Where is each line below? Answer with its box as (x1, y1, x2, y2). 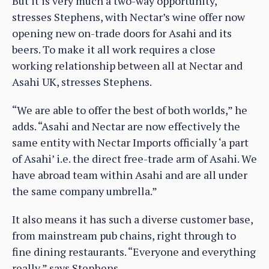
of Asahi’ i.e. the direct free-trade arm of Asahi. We (12, 151, 257, 166)
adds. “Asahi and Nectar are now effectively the (12, 119, 240, 134)
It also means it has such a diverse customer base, (12, 212, 253, 227)
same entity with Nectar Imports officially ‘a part (12, 135, 249, 150)
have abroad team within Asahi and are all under (12, 168, 247, 183)
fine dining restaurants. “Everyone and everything (12, 244, 256, 259)
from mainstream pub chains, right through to (12, 228, 236, 243)
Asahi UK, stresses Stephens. (12, 74, 152, 89)
